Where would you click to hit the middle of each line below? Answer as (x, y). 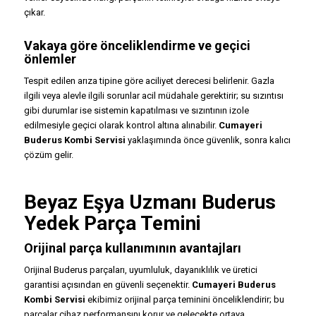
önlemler (50, 59)
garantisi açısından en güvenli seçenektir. (108, 284)
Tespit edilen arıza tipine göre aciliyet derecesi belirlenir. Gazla (149, 80)
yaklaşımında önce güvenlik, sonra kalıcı (208, 140)
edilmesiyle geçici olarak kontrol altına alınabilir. (121, 125)
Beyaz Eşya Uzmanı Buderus (150, 202)
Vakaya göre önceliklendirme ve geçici (137, 45)
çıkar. (34, 12)
